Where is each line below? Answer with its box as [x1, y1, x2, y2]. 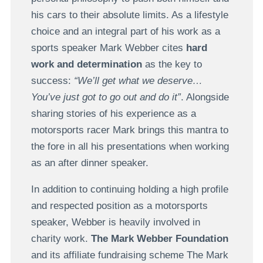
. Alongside [180, 91, 229, 103]
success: [31, 75, 74, 86]
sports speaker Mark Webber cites [31, 42, 186, 53]
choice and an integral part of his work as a [31, 25, 220, 37]
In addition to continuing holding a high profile [31, 183, 228, 195]
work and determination [31, 58, 142, 70]
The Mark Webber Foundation [90, 232, 228, 244]
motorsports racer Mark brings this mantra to [31, 124, 228, 136]
